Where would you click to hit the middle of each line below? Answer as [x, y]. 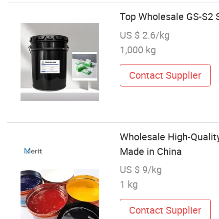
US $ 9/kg [141, 170]
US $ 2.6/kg [144, 35]
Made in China [151, 152]
